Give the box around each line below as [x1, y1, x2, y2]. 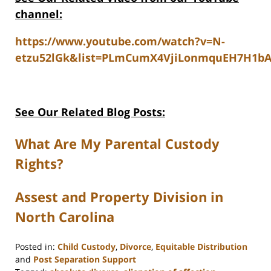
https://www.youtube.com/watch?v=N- [15, 34, 225, 49]
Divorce [120, 241, 151, 253]
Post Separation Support [33, 253, 136, 266]
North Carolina [15, 207, 114, 226]
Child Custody [57, 241, 116, 253]
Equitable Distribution [155, 241, 247, 253]
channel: [15, 7, 62, 22]
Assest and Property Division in [15, 188, 223, 206]
